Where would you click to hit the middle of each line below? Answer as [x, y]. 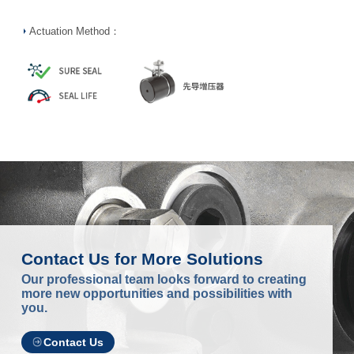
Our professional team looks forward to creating [164, 279]
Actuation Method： [74, 31]
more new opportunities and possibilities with [156, 293]
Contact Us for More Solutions [142, 258]
